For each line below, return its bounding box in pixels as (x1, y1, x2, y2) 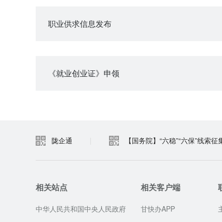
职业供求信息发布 (48, 18, 111, 29)
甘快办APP (141, 204, 175, 214)
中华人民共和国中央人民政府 (36, 204, 126, 214)
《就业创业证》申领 (48, 67, 119, 79)
